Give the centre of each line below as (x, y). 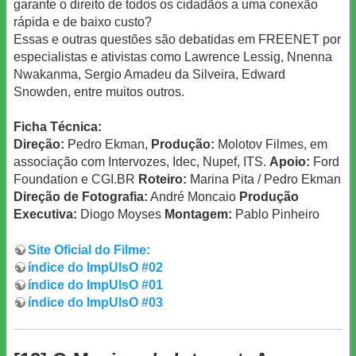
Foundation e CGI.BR (76, 180)
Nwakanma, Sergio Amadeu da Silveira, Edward (149, 75)
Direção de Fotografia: (81, 197)
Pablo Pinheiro (276, 215)
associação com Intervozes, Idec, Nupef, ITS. (141, 162)
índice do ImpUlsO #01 (95, 284)
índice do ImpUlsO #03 (95, 302)
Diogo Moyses (121, 215)
